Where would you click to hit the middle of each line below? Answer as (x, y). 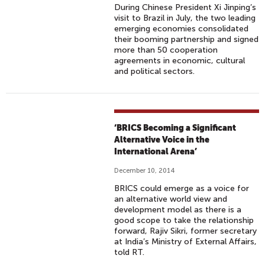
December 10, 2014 (145, 171)
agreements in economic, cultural (180, 61)
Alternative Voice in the (162, 140)
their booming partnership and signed (187, 39)
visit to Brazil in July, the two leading (185, 18)
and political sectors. (155, 71)
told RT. (130, 252)
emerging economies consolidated (182, 29)
